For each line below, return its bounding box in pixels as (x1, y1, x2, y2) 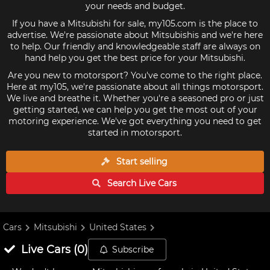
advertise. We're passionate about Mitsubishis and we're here (7, 30, 263, 40)
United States (89, 222, 147, 233)
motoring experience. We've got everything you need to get (8, 116, 262, 127)
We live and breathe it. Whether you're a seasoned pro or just (6, 93, 264, 104)
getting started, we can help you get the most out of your (13, 104, 257, 115)
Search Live (105, 178, 159, 189)
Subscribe (112, 244, 154, 255)
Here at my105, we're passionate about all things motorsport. (7, 81, 263, 92)
